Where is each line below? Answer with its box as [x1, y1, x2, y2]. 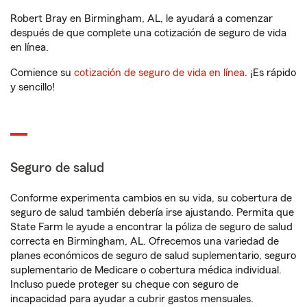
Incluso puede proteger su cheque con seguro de [10, 279, 238, 290]
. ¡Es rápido [245, 67, 296, 78]
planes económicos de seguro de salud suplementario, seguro [10, 250, 296, 261]
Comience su [10, 67, 74, 78]
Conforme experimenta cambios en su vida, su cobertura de [10, 193, 292, 204]
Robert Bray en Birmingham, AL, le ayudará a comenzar [10, 13, 273, 24]
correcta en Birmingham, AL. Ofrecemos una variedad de [10, 236, 279, 247]
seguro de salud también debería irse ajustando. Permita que [10, 207, 294, 218]
